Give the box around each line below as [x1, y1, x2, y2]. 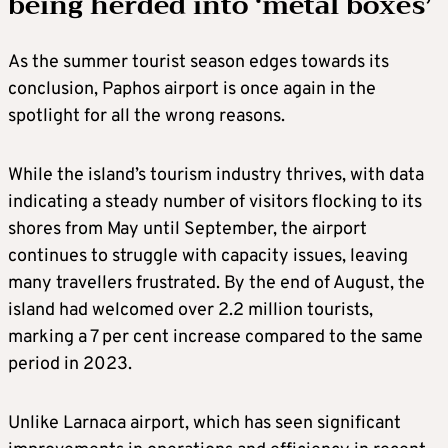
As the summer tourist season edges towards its [8, 50, 389, 74]
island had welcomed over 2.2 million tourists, [8, 298, 373, 322]
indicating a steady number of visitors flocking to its [8, 190, 422, 214]
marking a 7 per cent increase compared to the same [8, 325, 423, 349]
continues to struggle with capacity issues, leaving [8, 244, 408, 268]
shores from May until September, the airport [8, 217, 367, 241]
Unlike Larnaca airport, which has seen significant [8, 411, 401, 435]
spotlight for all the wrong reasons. [8, 104, 285, 128]
